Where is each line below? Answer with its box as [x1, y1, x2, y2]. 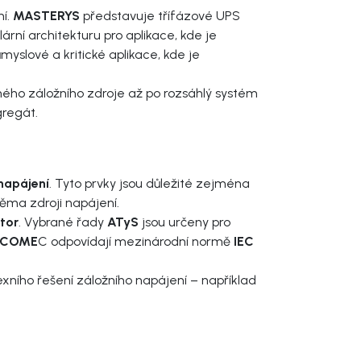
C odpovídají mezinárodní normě [38, 233, 230, 249]
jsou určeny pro [139, 214, 230, 230]
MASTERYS [13, 7, 80, 23]
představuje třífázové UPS [80, 7, 240, 23]
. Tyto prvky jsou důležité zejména [49, 175, 250, 191]
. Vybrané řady [19, 214, 107, 230]
